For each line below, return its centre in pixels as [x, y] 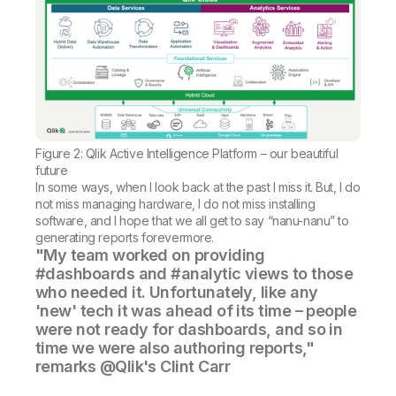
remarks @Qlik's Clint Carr [133, 367]
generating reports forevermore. [125, 238]
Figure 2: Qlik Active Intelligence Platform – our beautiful [187, 154]
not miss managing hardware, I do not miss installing [175, 204]
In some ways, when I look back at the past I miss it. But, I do [198, 187]
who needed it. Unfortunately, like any [177, 293]
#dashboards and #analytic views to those [194, 274]
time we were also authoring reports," [175, 348]
